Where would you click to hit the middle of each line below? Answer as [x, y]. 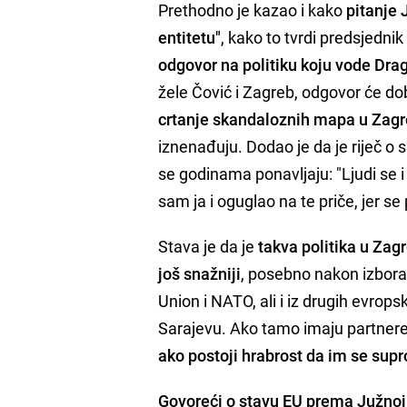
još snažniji [200, 274]
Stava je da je [208, 247]
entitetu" [190, 38]
